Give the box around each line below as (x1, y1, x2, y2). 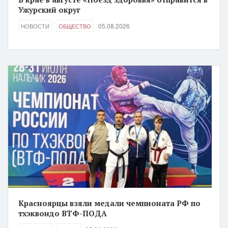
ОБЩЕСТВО (59, 22, 91, 30)
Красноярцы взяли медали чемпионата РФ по (18, 198, 201, 208)
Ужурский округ (18, 5, 80, 15)
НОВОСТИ (21, 22, 49, 30)
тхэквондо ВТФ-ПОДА (18, 208, 107, 218)
